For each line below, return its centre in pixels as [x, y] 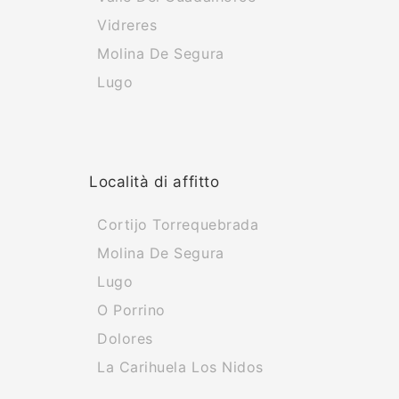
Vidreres [127, 25]
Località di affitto [155, 182]
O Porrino [131, 310]
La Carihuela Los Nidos [180, 367]
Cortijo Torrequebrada [178, 224]
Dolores [125, 338]
